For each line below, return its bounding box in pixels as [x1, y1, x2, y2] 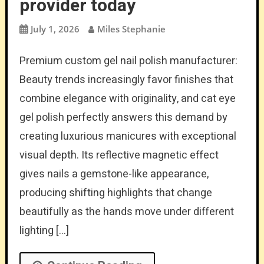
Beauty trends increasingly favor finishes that [19, 71, 233, 88]
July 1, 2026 [30, 22, 80, 35]
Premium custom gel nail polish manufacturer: [19, 52, 237, 69]
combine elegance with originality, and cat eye [19, 90, 236, 107]
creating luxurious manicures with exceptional [19, 128, 236, 144]
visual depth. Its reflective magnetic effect [19, 147, 219, 163]
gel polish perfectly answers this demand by [19, 109, 227, 126]
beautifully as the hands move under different [19, 203, 234, 220]
